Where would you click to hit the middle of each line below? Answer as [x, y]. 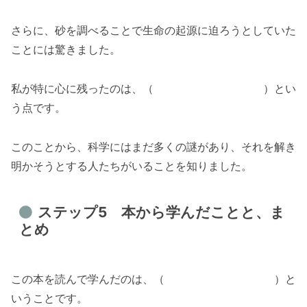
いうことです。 [49, 298]
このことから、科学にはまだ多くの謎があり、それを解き [153, 146]
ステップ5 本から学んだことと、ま [161, 212]
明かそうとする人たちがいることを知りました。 [132, 165]
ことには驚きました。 [66, 50]
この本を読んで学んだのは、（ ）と [153, 279]
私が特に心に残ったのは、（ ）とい [153, 89]
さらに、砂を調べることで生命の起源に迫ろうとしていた [153, 30]
